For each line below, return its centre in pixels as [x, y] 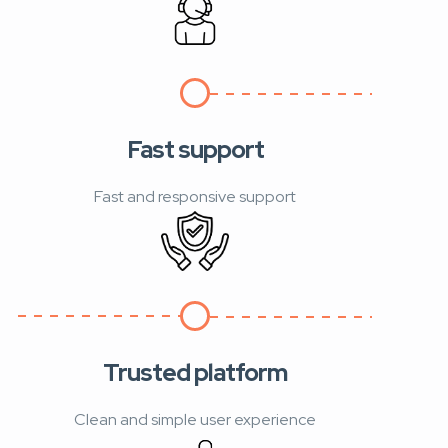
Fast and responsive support [195, 196]
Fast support [195, 149]
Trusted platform [195, 372]
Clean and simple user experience [195, 419]
